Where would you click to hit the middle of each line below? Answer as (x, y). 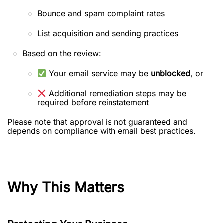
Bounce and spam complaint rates (101, 13)
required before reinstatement (93, 102)
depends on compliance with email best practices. (102, 131)
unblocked (171, 73)
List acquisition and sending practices (108, 33)
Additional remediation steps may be (116, 93)
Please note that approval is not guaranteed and (97, 122)
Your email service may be (99, 73)
